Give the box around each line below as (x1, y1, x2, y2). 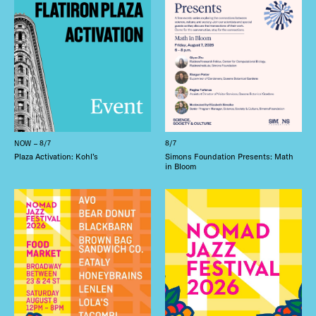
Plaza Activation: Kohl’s (14, 151, 98, 162)
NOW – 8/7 (14, 138, 51, 148)
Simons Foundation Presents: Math (165, 151, 293, 162)
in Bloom (165, 161, 196, 171)
